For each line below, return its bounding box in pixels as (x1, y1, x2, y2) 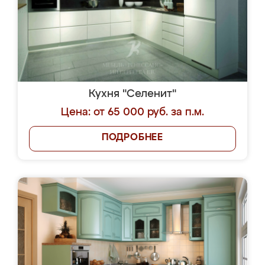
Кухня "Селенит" (89, 89, 176, 99)
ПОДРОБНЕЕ (101, 133, 164, 143)
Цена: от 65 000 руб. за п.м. (61, 107, 204, 118)
